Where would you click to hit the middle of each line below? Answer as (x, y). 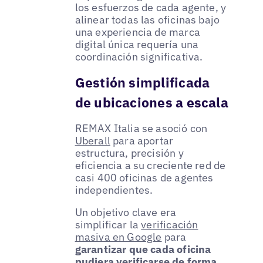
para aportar (142, 141)
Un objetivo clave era (126, 213)
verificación (170, 225)
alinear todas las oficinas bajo (147, 19)
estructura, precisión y (129, 153)
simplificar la (108, 225)
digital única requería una (137, 44)
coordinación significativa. (139, 56)
